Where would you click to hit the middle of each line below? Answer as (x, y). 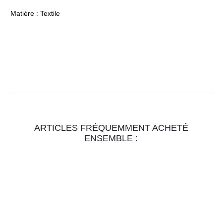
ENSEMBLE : (111, 138)
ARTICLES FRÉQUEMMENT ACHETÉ (111, 128)
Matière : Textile (35, 13)
